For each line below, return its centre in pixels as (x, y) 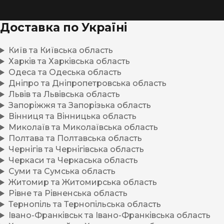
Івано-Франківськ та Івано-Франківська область (109, 215)
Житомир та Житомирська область (82, 182)
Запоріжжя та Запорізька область (79, 105)
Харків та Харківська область (69, 61)
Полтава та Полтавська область (75, 138)
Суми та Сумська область (62, 171)
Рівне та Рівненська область (68, 193)
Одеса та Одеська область (65, 72)
